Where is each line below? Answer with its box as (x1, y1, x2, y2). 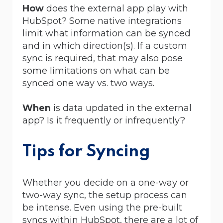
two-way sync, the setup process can (22, 189, 187, 201)
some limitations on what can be (22, 65, 170, 76)
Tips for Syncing (22, 143, 150, 160)
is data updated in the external (53, 102, 192, 113)
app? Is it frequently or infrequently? (22, 114, 188, 126)
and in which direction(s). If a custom (22, 40, 187, 51)
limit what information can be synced (22, 27, 191, 39)
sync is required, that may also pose (22, 52, 183, 64)
